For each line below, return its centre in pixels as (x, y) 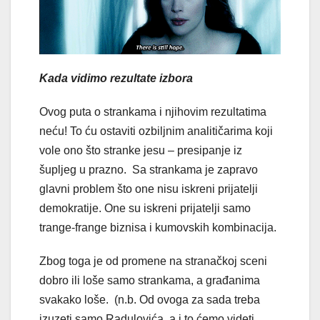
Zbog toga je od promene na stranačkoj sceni (153, 261)
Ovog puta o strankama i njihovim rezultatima (153, 111)
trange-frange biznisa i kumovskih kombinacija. (158, 227)
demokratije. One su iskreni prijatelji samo (145, 208)
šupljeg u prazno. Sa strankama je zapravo (149, 169)
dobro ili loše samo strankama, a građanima (150, 280)
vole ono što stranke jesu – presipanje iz (141, 150)
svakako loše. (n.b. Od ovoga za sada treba (150, 299)
